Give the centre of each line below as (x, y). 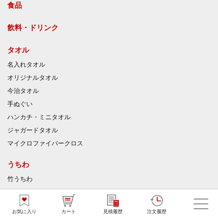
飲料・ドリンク (33, 27)
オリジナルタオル (33, 78)
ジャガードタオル (33, 130)
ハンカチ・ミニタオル (39, 117)
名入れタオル (26, 64)
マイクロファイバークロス (45, 143)
